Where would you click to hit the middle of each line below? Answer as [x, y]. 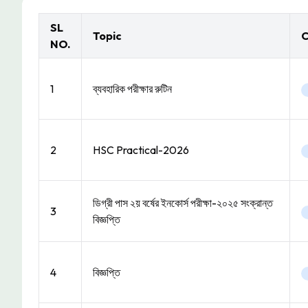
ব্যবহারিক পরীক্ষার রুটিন [132, 89]
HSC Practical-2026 [141, 150]
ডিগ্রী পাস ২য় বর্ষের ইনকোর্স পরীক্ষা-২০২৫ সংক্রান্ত [183, 203]
